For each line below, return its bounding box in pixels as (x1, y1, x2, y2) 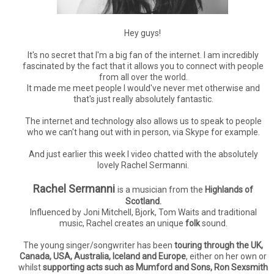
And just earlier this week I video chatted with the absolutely (28, 149, 258, 159)
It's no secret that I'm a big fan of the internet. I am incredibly (28, 50, 259, 60)
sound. (199, 218, 228, 228)
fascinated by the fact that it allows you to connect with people (23, 61, 264, 71)
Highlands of (205, 185, 253, 194)
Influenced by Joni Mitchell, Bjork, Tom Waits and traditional (29, 207, 257, 217)
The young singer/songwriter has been (23, 240, 172, 250)
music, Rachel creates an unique (59, 218, 183, 228)
